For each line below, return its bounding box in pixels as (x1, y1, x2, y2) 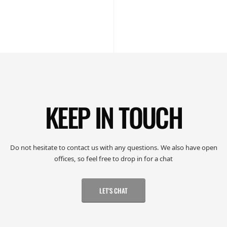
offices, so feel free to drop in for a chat (54, 154, 173, 164)
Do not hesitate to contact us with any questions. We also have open (10, 143, 217, 153)
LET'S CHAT (99, 185, 128, 196)
